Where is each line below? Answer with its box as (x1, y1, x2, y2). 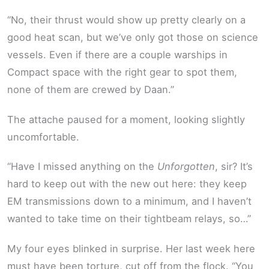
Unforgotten (157, 160, 215, 173)
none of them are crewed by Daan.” (7, 83, 174, 96)
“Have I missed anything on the (7, 160, 157, 173)
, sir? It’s (215, 160, 253, 173)
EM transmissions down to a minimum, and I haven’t (7, 195, 252, 208)
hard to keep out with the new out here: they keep (7, 178, 247, 190)
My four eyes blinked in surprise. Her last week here (7, 242, 255, 255)
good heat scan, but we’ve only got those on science (7, 31, 258, 44)
